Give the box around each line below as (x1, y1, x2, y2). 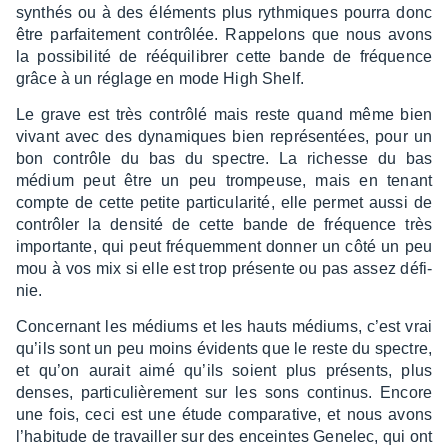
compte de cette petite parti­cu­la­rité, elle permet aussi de (16, 194, 432, 212)
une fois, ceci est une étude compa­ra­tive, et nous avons (16, 406, 432, 424)
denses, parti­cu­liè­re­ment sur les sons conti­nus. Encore (16, 384, 432, 402)
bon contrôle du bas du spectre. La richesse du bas (16, 150, 432, 168)
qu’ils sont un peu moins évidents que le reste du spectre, (16, 340, 432, 358)
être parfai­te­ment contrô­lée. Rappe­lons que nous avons (16, 26, 432, 44)
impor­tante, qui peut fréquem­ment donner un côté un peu (16, 238, 432, 256)
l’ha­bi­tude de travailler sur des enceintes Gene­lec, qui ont (16, 428, 432, 446)
